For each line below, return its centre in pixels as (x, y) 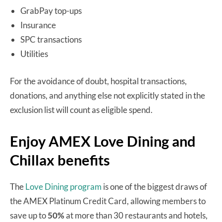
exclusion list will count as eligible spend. (82, 110)
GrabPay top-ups (51, 10)
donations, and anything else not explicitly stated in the (108, 95)
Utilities (34, 54)
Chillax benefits (60, 160)
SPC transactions (51, 39)
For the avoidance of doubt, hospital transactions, (98, 81)
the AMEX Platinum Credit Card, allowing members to (108, 201)
